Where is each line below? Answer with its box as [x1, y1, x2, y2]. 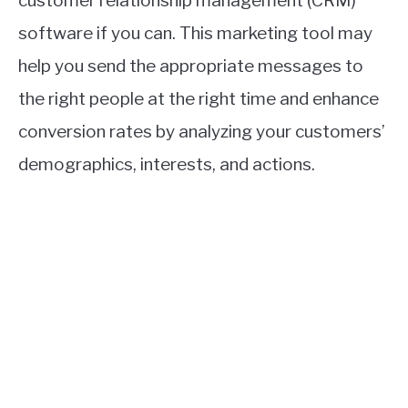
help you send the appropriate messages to [18, 56, 363, 77]
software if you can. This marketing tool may [18, 23, 372, 45]
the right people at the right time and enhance [18, 88, 379, 110]
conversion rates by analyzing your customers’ [18, 121, 385, 143]
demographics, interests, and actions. [18, 154, 315, 176]
